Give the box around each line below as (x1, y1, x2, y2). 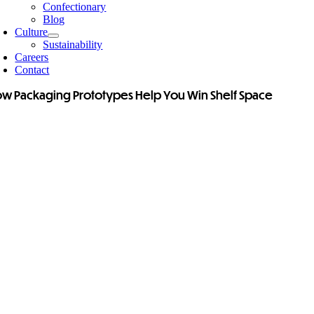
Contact (15, 64, 50, 76)
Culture (15, 26, 48, 38)
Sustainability (43, 39, 103, 50)
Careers (15, 51, 49, 63)
